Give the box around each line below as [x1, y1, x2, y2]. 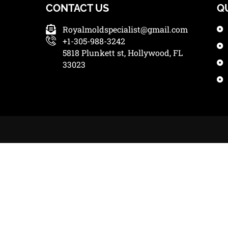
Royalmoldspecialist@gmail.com [63, 24, 188, 35]
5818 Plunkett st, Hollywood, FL [63, 47, 183, 58]
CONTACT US [46, 2, 109, 14]
